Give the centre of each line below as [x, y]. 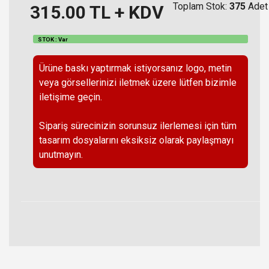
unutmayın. [61, 155]
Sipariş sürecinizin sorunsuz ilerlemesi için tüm [138, 126]
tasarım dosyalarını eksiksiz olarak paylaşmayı [136, 141]
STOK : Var [53, 39]
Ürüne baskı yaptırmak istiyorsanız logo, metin [135, 68]
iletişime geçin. [71, 97]
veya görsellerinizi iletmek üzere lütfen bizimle [138, 83]
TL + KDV [125, 12]
